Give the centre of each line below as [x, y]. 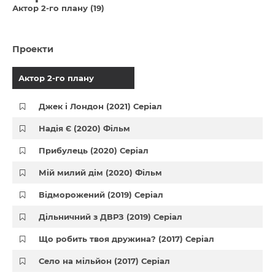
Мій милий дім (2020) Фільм [101, 172]
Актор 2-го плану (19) [58, 8]
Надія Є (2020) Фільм [85, 128]
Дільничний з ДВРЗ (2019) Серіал [111, 217]
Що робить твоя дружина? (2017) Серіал [127, 239]
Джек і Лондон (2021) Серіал [101, 106]
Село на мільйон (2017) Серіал [105, 261]
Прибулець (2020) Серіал [94, 150]
